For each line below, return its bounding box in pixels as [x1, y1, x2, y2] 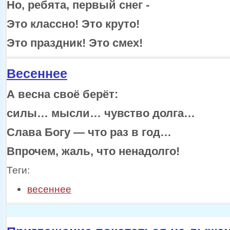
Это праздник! [7, 36, 89, 50]
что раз [85, 126, 131, 139]
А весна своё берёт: [7, 88, 118, 101]
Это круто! [82, 17, 140, 31]
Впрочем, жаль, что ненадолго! [7, 145, 180, 158]
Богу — [45, 126, 85, 139]
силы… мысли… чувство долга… [7, 107, 195, 120]
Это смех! [89, 36, 143, 50]
